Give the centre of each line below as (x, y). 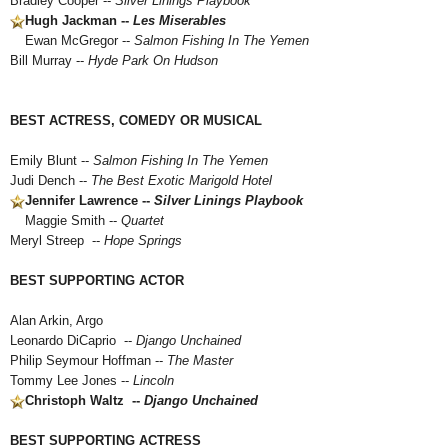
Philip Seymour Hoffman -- (86, 360)
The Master (198, 360)
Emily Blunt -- (51, 160)
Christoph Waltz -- (84, 400)
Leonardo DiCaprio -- (73, 340)
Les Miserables (179, 20)
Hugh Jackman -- (79, 20)
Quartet (142, 220)
